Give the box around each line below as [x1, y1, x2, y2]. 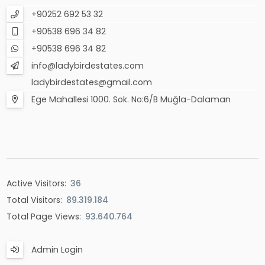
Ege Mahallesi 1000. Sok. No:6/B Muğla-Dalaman [31, 93, 231, 105]
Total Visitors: [7, 193, 63, 206]
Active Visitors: [7, 177, 67, 189]
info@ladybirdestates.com [31, 59, 144, 72]
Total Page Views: [7, 210, 82, 222]
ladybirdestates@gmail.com [31, 76, 153, 88]
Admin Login [31, 243, 83, 256]
